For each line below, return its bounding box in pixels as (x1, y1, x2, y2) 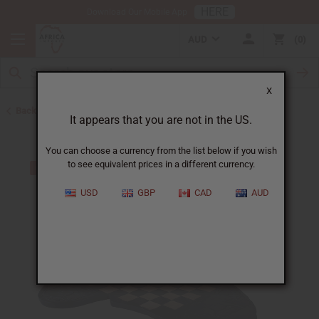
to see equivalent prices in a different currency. (67, 159, 255, 169)
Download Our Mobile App (87, 7, 187, 17)
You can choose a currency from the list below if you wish (45, 145, 277, 156)
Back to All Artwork (15, 105, 95, 117)
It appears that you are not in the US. (70, 113, 252, 127)
